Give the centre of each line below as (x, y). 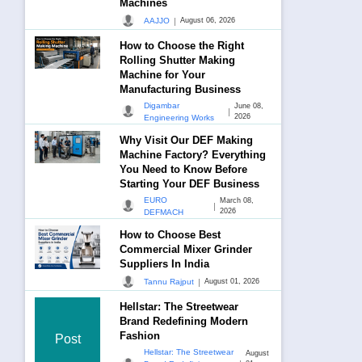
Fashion (140, 335)
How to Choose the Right (182, 45)
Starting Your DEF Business (190, 183)
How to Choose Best (170, 234)
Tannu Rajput (169, 282)
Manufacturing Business (181, 89)
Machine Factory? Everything (193, 154)
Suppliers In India (165, 263)
